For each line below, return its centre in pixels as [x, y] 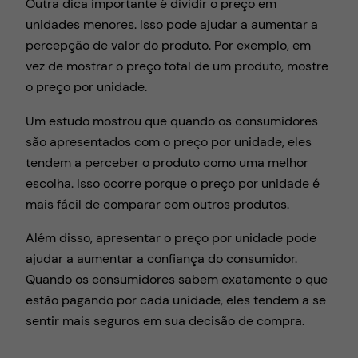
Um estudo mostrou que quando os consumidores [172, 121]
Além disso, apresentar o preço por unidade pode [171, 237]
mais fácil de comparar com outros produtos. [157, 204]
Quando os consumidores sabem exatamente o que [177, 279]
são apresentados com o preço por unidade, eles [169, 141]
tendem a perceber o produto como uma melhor [167, 162]
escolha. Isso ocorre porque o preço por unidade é [173, 183]
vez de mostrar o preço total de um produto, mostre [177, 66]
